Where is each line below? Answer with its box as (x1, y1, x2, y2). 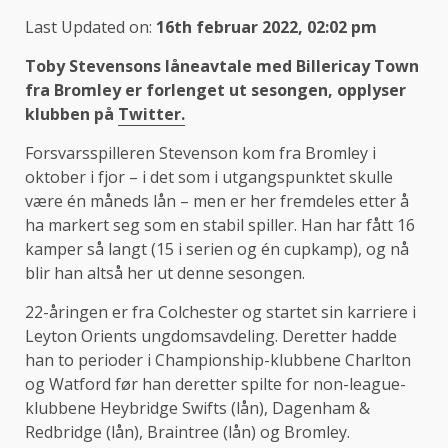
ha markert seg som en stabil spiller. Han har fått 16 (25, 214, 415, 237)
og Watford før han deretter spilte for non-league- (25, 373, 406, 396)
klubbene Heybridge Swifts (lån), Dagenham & (25, 397, 370, 420)
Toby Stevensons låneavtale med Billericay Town (25, 55, 419, 78)
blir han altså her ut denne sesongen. (25, 262, 305, 285)
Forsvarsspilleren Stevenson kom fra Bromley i (25, 142, 376, 165)
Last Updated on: (25, 16, 156, 39)
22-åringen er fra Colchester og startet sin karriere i (25, 301, 416, 324)
